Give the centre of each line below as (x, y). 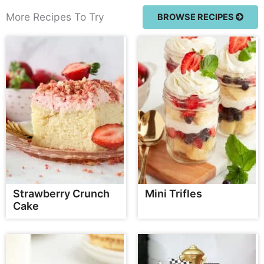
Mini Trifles (174, 194)
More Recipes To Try (55, 17)
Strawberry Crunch (61, 194)
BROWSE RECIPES (197, 17)
